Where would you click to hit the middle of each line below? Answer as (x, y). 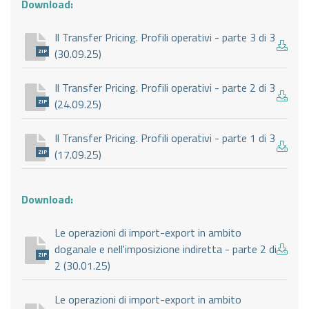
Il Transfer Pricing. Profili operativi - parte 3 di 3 (165, 37)
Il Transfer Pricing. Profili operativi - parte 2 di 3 (165, 87)
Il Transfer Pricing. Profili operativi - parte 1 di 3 (165, 138)
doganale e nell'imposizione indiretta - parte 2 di (166, 249)
